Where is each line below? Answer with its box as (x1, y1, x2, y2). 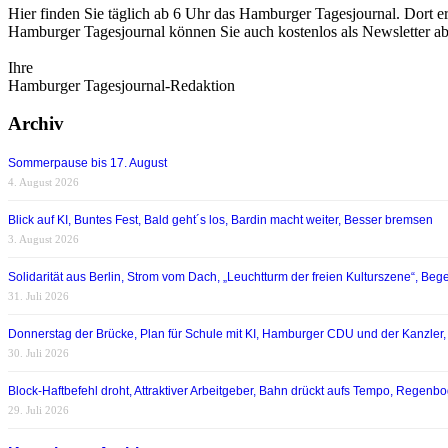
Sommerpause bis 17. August (8, 156, 167, 171)
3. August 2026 (8, 233, 79, 246)
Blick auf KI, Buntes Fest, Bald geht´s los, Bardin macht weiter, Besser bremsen (8, 213, 433, 228)
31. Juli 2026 (8, 290, 69, 303)
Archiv (8, 113, 64, 135)
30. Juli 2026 (8, 347, 69, 360)
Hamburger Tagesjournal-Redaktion (8, 76, 235, 94)
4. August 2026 (8, 176, 79, 189)
